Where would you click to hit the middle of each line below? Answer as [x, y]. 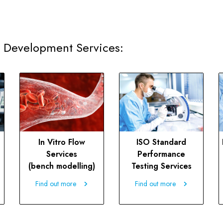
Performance [161, 154]
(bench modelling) [62, 166]
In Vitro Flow [62, 142]
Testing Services [161, 166]
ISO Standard [161, 142]
